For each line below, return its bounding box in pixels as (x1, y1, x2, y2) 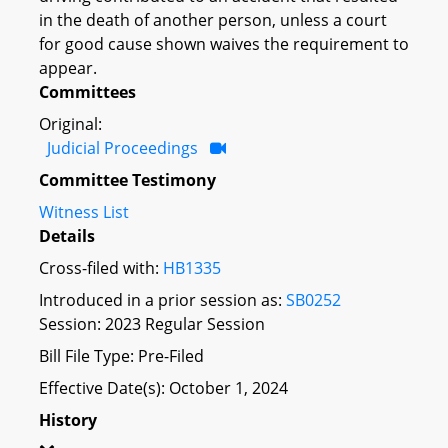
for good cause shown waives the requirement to (39, 32, 409, 55)
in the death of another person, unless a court (39, 8, 387, 31)
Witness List (39, 200, 129, 223)
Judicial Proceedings (47, 136, 198, 159)
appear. (39, 56, 97, 79)
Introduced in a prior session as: (39, 288, 286, 311)
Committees (39, 80, 136, 103)
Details (39, 224, 95, 247)
